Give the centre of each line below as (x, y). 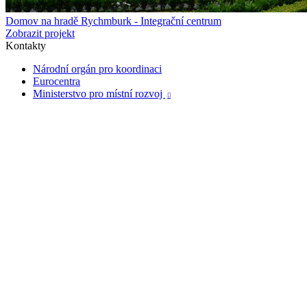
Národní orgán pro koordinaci (97, 69)
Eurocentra (57, 82)
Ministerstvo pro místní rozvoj (99, 94)
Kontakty (26, 46)
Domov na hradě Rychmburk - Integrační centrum (113, 21)
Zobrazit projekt (40, 34)
